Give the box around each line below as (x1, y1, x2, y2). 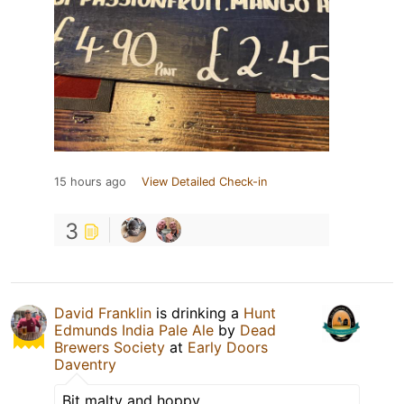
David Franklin (54, 303, 151, 322)
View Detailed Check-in (142, 174, 267, 188)
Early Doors (188, 337, 268, 356)
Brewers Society (54, 337, 165, 356)
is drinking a (151, 303, 243, 322)
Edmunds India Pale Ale (54, 320, 214, 339)
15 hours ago (54, 174, 126, 188)
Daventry (54, 354, 116, 373)
